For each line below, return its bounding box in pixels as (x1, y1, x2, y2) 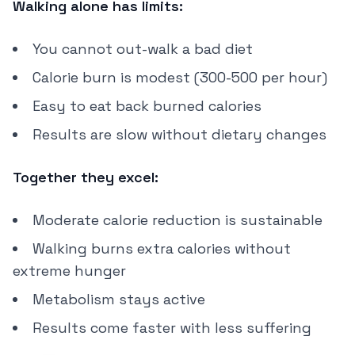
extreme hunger (13, 261, 126, 280)
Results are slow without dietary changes (32, 125, 326, 143)
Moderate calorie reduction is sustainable (32, 211, 323, 229)
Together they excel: (13, 168, 158, 186)
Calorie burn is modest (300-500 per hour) (32, 68, 327, 86)
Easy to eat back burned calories (32, 97, 261, 115)
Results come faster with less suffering (32, 319, 311, 337)
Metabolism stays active (32, 290, 205, 308)
